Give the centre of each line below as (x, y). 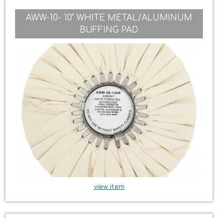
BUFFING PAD (109, 30)
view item (109, 187)
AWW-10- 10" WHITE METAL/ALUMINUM (109, 18)
